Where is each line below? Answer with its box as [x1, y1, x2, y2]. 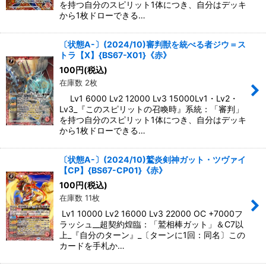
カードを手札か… [59, 240, 125, 251]
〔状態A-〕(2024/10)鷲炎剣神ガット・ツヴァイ [59, 154, 246, 165]
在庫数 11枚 [59, 193, 100, 203]
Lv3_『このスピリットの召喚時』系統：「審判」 [59, 104, 243, 115]
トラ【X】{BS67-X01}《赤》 [59, 50, 171, 61]
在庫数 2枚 [59, 78, 97, 88]
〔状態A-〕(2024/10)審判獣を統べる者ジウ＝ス [59, 39, 246, 50]
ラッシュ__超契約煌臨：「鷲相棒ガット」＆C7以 [59, 219, 243, 230]
